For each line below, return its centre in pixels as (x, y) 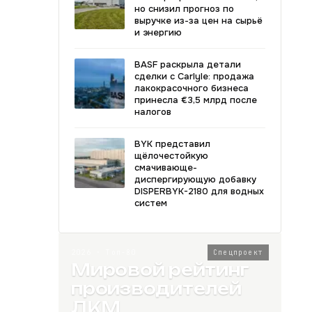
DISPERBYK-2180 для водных (199, 191)
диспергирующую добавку (195, 179)
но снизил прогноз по (184, 9)
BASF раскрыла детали (188, 64)
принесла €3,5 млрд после (196, 100)
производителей (156, 289)
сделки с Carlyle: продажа (194, 76)
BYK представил (172, 144)
